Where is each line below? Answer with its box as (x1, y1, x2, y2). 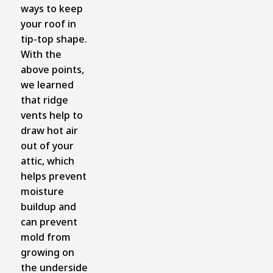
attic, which (20, 154, 74, 168)
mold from (20, 230, 71, 244)
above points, (20, 62, 84, 76)
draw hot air (20, 123, 78, 137)
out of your (20, 138, 74, 152)
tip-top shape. (20, 32, 87, 46)
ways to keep (20, 1, 83, 15)
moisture (20, 184, 64, 198)
